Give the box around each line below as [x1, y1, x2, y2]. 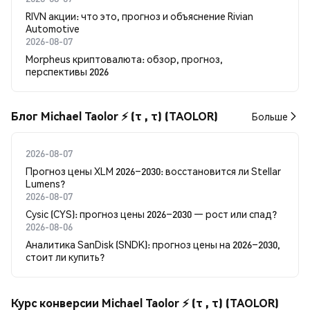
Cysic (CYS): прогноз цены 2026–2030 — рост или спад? [26, 208, 277, 220]
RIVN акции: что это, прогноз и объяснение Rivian [26, 10, 253, 22]
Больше [252, 110, 288, 122]
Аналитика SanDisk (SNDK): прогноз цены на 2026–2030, [26, 238, 280, 250]
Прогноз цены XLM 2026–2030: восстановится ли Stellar [26, 165, 281, 177]
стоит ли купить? [26, 250, 104, 263]
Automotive [26, 22, 80, 35]
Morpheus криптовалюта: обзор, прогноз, [26, 53, 223, 65]
